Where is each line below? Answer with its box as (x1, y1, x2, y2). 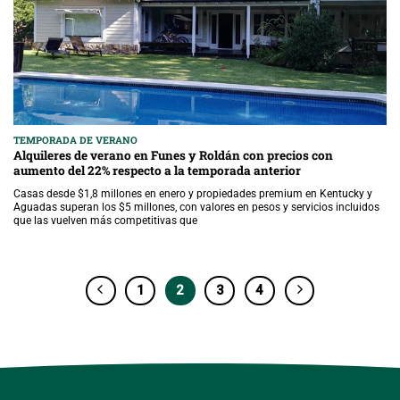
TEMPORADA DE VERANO (13, 134, 137, 147)
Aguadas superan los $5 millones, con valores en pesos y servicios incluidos (13, 200, 379, 213)
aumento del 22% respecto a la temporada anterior (13, 162, 301, 179)
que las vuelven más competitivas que (13, 213, 197, 227)
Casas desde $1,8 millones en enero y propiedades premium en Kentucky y (13, 187, 372, 200)
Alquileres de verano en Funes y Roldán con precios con (13, 146, 333, 163)
